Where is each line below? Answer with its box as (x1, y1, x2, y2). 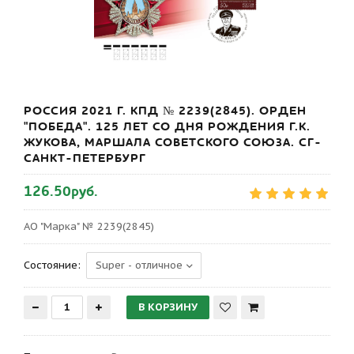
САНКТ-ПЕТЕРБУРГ (24, 149, 146, 166)
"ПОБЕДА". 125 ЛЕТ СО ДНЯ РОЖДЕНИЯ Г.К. (24, 118, 311, 134)
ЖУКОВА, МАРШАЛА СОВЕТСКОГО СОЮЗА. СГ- (24, 134, 322, 150)
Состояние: (24, 258, 81, 273)
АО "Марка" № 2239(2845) (24, 219, 154, 233)
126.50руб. (24, 181, 98, 201)
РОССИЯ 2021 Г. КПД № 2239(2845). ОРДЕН (24, 102, 307, 119)
